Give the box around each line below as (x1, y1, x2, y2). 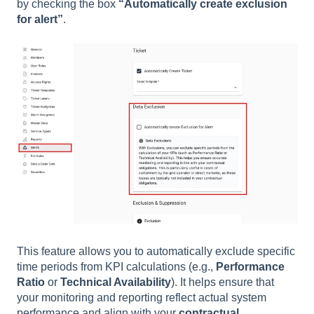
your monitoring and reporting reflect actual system (17, 291, 266, 303)
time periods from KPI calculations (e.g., (17, 260, 216, 273)
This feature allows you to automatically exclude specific (17, 245, 295, 257)
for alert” (17, 13, 63, 26)
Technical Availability (60, 275, 171, 288)
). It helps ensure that (171, 275, 274, 288)
